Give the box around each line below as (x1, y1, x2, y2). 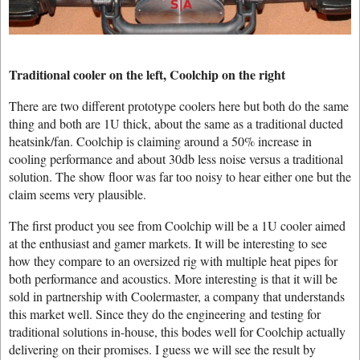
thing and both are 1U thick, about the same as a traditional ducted (9, 115, 343, 132)
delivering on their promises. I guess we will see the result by (9, 341, 316, 358)
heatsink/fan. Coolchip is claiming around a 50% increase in (9, 133, 312, 149)
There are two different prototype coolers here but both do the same (9, 97, 349, 114)
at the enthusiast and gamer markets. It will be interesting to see (9, 235, 327, 252)
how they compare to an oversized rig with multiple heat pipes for (9, 252, 337, 269)
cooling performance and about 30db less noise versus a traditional (9, 150, 343, 167)
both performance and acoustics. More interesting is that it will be (9, 270, 337, 287)
